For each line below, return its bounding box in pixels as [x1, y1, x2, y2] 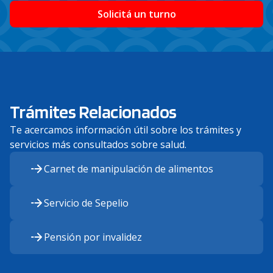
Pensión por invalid [44, 230, 132, 244]
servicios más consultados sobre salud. [10, 138, 186, 152]
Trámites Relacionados [10, 101, 177, 123]
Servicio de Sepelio [44, 196, 129, 210]
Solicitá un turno [97, 7, 176, 21]
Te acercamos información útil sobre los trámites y [10, 123, 241, 137]
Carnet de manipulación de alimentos [44, 162, 213, 176]
